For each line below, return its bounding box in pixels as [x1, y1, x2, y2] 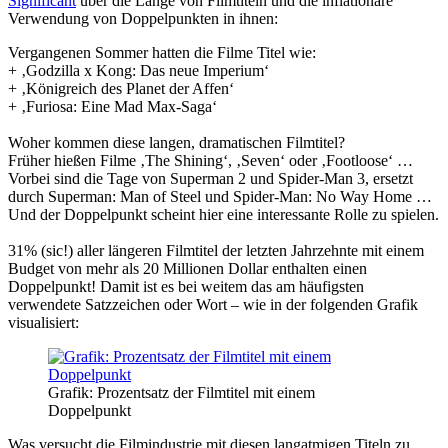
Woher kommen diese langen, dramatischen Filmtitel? [8, 133, 345, 151]
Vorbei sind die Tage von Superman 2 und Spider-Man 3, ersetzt [8, 169, 413, 187]
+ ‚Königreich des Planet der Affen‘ [8, 79, 234, 97]
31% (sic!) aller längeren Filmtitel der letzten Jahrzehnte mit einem [8, 241, 424, 259]
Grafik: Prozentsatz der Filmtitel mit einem [48, 383, 315, 401]
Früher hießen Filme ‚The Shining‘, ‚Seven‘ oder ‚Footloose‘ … [8, 151, 413, 169]
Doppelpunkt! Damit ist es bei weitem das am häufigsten [8, 277, 364, 295]
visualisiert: [8, 313, 79, 331]
